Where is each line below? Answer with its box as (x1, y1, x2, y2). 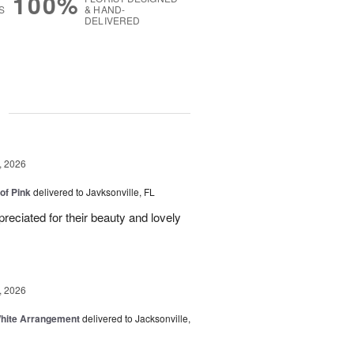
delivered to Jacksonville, (82, 311, 190, 325)
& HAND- (85, 2, 125, 17)
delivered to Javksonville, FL (33, 185, 155, 198)
